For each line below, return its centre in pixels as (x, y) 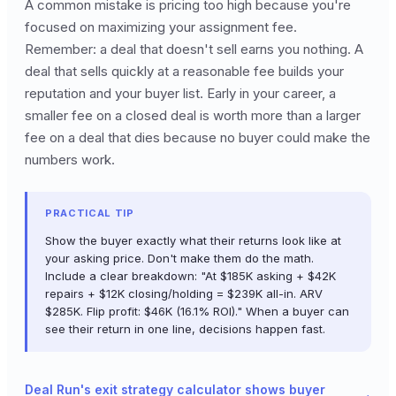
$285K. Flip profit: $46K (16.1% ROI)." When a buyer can (197, 311)
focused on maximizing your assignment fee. (161, 27)
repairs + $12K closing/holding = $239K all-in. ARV (184, 293)
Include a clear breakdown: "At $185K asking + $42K (190, 275)
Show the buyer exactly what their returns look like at (193, 240)
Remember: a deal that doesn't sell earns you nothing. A (194, 49)
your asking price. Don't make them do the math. (179, 258)
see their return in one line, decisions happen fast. (185, 328)
